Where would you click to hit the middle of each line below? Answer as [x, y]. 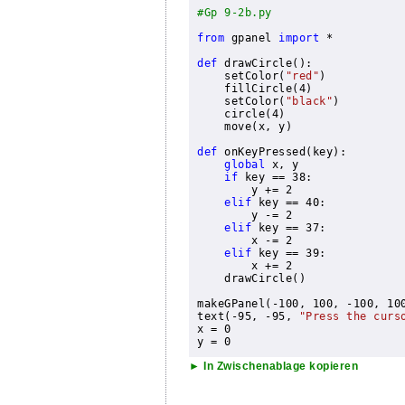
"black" [309, 102]
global [245, 165]
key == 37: [289, 228]
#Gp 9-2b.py [235, 13]
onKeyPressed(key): [282, 152]
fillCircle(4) [255, 89]
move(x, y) [245, 127]
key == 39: [289, 254]
